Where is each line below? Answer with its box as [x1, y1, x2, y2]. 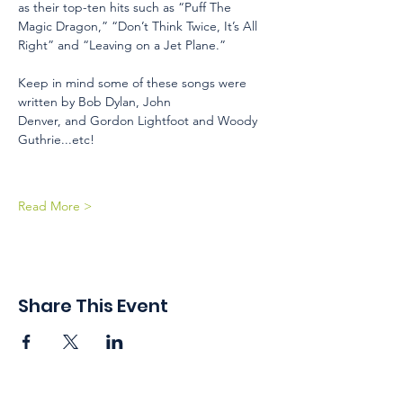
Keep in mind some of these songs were [18, 75, 250, 91]
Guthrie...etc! [18, 131, 94, 148]
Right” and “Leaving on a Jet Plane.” [18, 37, 229, 53]
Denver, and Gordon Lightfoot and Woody [18, 112, 261, 129]
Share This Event [18, 293, 168, 318]
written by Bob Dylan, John [18, 94, 175, 110]
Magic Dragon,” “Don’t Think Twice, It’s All [18, 18, 261, 34]
